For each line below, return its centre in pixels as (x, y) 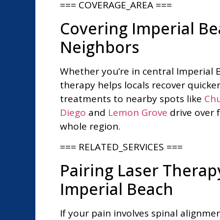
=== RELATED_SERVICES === (121, 147)
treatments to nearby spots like (132, 98)
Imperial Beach (117, 189)
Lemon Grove (138, 112)
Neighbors (100, 47)
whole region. (90, 126)
